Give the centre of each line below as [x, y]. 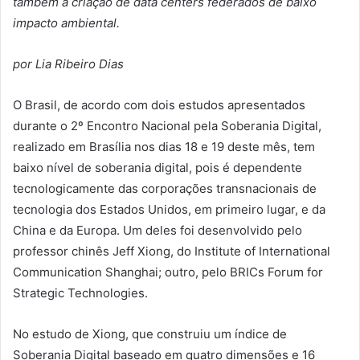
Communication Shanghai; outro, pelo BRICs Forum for [168, 272]
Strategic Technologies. [80, 293]
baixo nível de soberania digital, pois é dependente [157, 168]
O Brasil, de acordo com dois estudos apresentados [159, 105]
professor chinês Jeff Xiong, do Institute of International [172, 252]
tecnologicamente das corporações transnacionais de [165, 189]
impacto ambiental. [66, 23]
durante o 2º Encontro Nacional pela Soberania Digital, [167, 126]
